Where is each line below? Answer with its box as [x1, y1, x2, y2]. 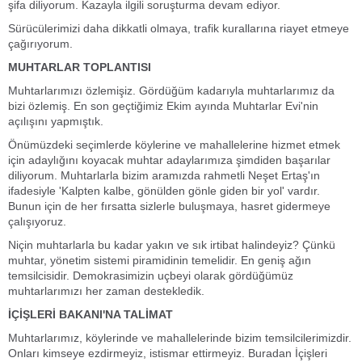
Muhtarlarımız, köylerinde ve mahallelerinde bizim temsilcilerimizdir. [8, 331, 351, 344]
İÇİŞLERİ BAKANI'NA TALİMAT [8, 308, 173, 321]
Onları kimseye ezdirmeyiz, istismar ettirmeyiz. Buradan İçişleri [8, 347, 327, 360]
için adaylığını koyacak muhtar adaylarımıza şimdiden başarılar [8, 154, 330, 166]
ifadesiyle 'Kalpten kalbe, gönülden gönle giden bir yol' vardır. [8, 184, 320, 197]
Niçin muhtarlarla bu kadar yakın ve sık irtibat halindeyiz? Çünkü [8, 238, 335, 251]
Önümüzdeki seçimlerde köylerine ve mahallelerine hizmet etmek [8, 138, 340, 151]
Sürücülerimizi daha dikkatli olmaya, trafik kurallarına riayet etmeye [8, 22, 349, 35]
